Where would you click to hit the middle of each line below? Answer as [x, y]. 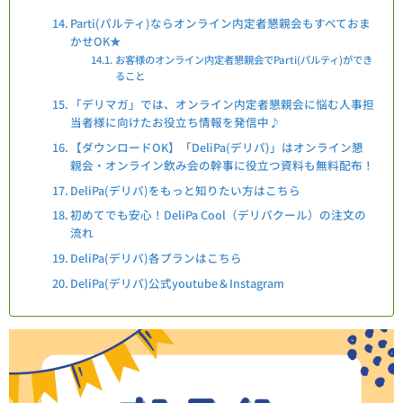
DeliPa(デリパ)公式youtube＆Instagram [178, 282]
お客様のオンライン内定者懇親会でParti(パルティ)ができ [243, 59]
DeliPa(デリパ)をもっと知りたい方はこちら [186, 190]
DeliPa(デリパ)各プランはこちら [157, 258]
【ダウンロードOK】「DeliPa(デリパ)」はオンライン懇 [217, 148]
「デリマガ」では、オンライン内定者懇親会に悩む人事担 [223, 104]
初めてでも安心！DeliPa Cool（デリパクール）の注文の [219, 215]
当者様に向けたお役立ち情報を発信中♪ [176, 122]
